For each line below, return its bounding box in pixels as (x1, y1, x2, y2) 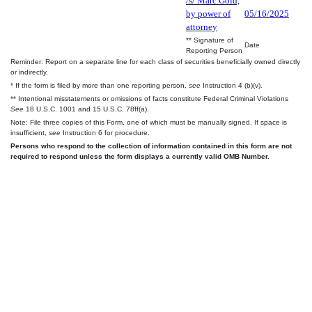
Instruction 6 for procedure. (61, 128, 150, 136)
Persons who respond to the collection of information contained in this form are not (10, 141, 292, 150)
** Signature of (186, 36, 233, 44)
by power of (186, 8, 231, 19)
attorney (186, 21, 217, 32)
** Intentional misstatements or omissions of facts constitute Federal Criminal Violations (10, 94, 288, 102)
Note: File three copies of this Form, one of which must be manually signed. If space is (10, 118, 287, 126)
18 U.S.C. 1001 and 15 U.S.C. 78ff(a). (24, 104, 149, 113)
